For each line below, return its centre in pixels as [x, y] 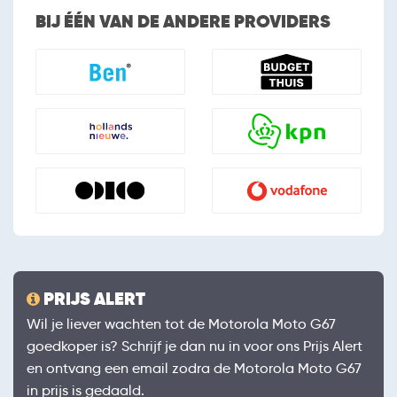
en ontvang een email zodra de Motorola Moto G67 [194, 369]
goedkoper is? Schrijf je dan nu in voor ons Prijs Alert [195, 346]
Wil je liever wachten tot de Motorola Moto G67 [181, 324]
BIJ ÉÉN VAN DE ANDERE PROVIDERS [183, 22]
